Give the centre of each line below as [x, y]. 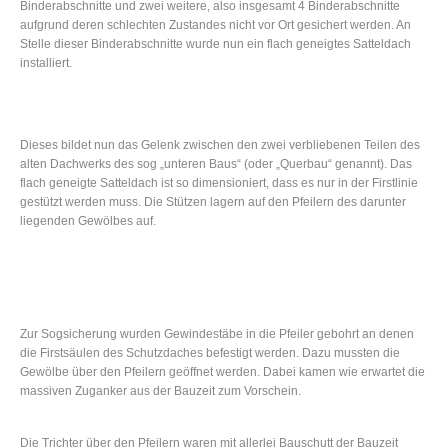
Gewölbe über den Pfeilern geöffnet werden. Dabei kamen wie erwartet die [222, 372]
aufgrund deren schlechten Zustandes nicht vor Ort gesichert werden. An [215, 24]
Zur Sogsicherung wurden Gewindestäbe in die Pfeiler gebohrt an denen [217, 334]
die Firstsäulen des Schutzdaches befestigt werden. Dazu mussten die [210, 353]
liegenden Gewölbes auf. [88, 221]
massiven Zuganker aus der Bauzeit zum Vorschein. [160, 391]
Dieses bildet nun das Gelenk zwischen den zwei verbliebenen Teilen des [220, 145]
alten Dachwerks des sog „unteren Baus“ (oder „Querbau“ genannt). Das [216, 164]
